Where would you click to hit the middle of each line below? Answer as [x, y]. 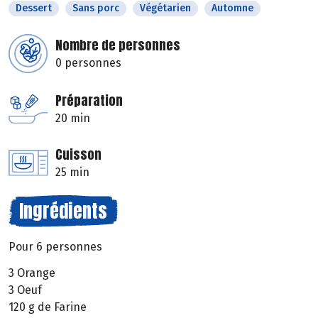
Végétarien [165, 9]
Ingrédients [63, 211]
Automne [232, 9]
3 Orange [32, 273]
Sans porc [96, 9]
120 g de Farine [48, 307]
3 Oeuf [25, 290]
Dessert [34, 9]
